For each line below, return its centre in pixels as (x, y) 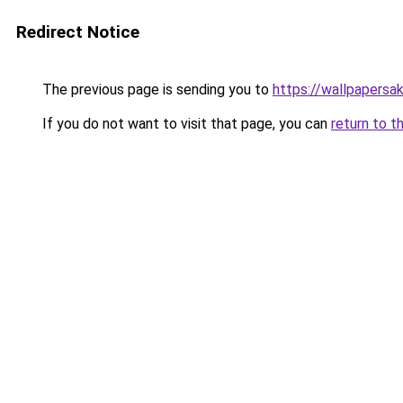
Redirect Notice (78, 32)
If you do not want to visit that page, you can (185, 124)
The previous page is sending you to (156, 90)
